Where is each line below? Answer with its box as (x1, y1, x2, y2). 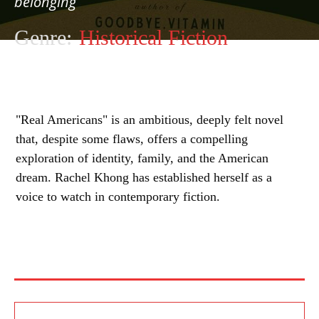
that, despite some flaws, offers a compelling (16, 132, 248, 146)
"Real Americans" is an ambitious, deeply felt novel (16, 113, 283, 127)
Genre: (14, 26, 72, 49)
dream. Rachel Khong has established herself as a (16, 170, 272, 184)
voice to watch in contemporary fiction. (16, 189, 220, 204)
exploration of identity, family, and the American (16, 151, 268, 165)
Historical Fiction (79, 26, 228, 49)
